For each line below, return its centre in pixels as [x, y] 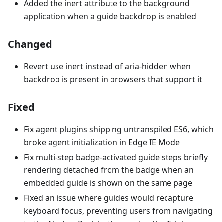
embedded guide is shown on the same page [108, 183]
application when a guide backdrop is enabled [110, 16]
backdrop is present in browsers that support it [113, 79]
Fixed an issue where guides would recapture [109, 198]
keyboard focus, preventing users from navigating [118, 211]
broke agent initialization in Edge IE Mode [102, 142]
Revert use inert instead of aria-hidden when [107, 66]
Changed [30, 44]
